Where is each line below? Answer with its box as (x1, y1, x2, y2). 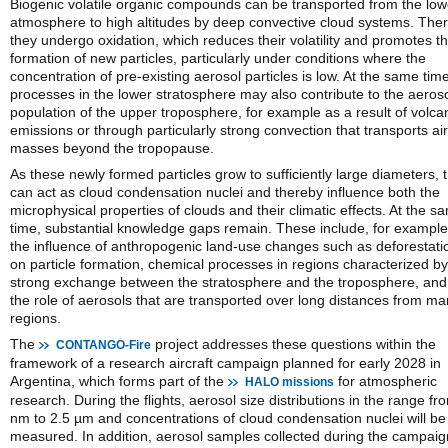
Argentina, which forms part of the (10, 373, 228, 389)
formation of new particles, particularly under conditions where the (10, 50, 426, 66)
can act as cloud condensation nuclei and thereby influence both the (10, 184, 440, 200)
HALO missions (245, 375, 334, 389)
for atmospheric (334, 373, 437, 389)
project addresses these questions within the (151, 336, 436, 352)
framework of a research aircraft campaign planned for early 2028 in (10, 355, 441, 371)
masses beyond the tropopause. (10, 140, 214, 156)
